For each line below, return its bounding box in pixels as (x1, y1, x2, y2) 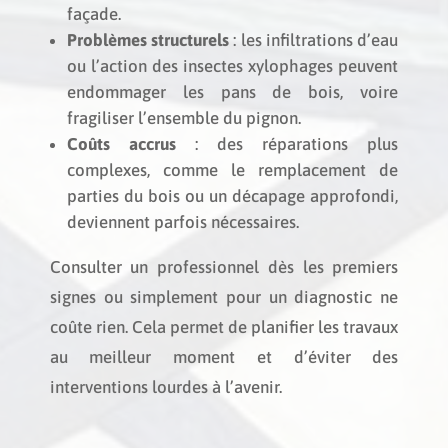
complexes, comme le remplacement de (66, 160, 399, 180)
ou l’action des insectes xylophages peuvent (66, 56, 399, 76)
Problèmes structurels (66, 30, 230, 50)
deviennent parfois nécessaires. (66, 212, 299, 232)
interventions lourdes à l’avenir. (49, 377, 282, 397)
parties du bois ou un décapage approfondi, (66, 186, 399, 206)
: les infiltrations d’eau (229, 30, 399, 50)
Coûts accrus (66, 134, 176, 154)
